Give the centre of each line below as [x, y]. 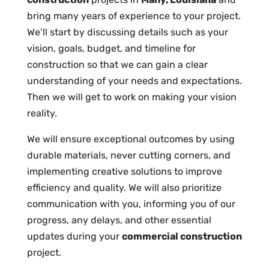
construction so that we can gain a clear [117, 65]
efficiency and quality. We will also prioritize [124, 188]
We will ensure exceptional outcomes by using [131, 139]
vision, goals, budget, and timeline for [111, 49]
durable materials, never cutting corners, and [128, 156]
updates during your [74, 237]
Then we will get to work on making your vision [131, 97]
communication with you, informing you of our [131, 204]
